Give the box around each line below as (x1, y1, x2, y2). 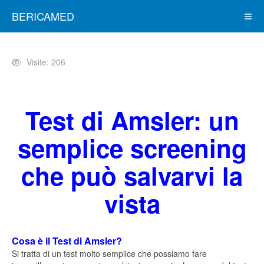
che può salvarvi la (21, 158, 243, 193)
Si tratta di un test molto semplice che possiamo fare (12, 247, 207, 259)
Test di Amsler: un (25, 103, 239, 138)
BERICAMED (12, 8, 74, 24)
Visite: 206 (27, 56, 65, 68)
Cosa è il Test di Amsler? (12, 234, 122, 247)
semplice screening (17, 130, 247, 166)
